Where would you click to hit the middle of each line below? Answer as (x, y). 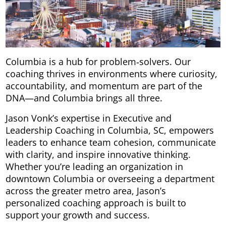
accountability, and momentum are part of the (104, 86)
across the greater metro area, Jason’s (86, 190)
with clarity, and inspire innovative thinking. (98, 154)
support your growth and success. (77, 215)
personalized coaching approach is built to (96, 203)
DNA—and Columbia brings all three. (84, 98)
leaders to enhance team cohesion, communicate (110, 142)
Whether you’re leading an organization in (94, 166)
